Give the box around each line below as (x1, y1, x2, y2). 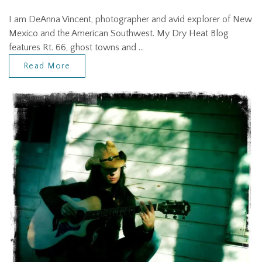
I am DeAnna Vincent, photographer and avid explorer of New (9, 14, 252, 25)
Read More (23, 61, 71, 71)
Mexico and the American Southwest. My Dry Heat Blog (9, 28, 229, 39)
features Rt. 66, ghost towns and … (9, 42, 144, 53)
